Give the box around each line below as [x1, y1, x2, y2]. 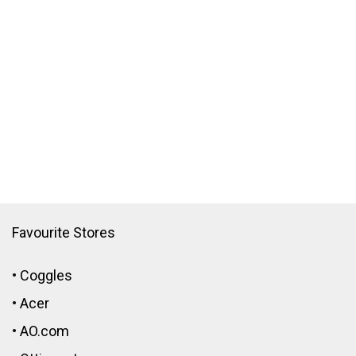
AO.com [20, 323, 69, 340]
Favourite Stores [12, 224, 115, 242]
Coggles [20, 267, 72, 284]
